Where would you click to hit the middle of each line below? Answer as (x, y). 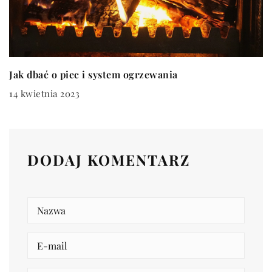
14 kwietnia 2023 (44, 94)
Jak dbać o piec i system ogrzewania (93, 75)
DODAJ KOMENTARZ (109, 160)
